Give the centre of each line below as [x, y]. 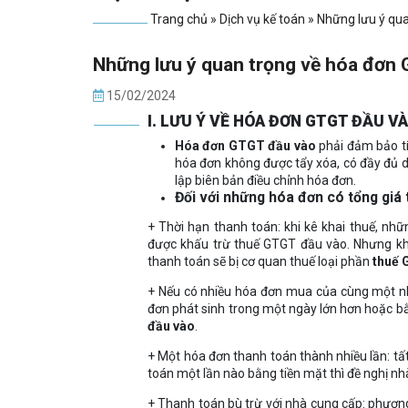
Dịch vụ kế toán [262, 20]
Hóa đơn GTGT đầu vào [245, 146]
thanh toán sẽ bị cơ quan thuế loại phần [260, 262]
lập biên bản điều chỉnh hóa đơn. [265, 181]
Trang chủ [179, 20]
